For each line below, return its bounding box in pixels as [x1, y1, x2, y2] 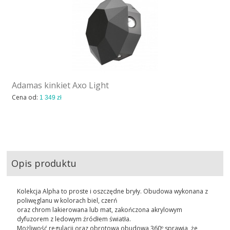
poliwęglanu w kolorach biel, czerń [17, 196, 118, 205]
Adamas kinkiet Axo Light [12, 80, 109, 91]
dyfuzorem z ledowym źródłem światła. [17, 215, 131, 224]
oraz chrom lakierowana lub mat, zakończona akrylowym [17, 205, 183, 215]
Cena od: [12, 93, 40, 102]
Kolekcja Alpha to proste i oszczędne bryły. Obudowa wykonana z [17, 187, 208, 196]
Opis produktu [11, 157, 77, 170]
